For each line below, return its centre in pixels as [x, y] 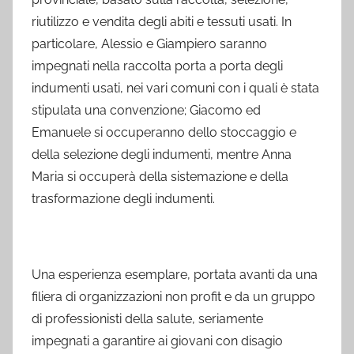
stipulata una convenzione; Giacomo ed [146, 110]
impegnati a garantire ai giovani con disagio [157, 341]
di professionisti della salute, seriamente [147, 319]
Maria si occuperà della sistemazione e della [160, 177]
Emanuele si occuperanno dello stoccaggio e [164, 132]
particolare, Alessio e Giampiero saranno [149, 44]
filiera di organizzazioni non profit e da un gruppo [173, 297]
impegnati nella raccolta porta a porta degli [157, 66]
